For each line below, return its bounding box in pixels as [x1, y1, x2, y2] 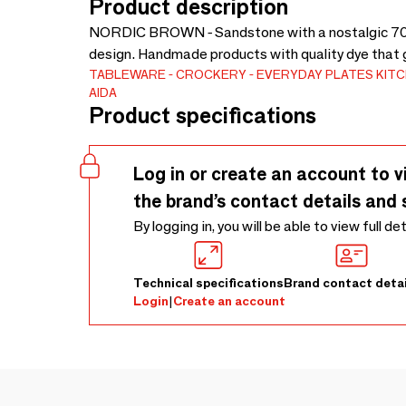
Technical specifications [133, 275, 284, 291]
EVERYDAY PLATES [256, 66, 373, 82]
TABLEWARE [89, 66, 166, 82]
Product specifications [89, 102, 316, 129]
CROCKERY [176, 66, 246, 82]
